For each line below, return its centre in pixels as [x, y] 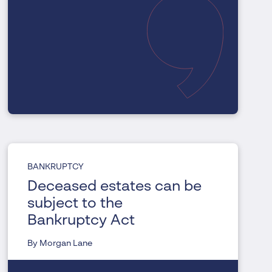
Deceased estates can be [115, 187]
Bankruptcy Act [81, 221]
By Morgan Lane [60, 244]
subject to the [75, 204]
